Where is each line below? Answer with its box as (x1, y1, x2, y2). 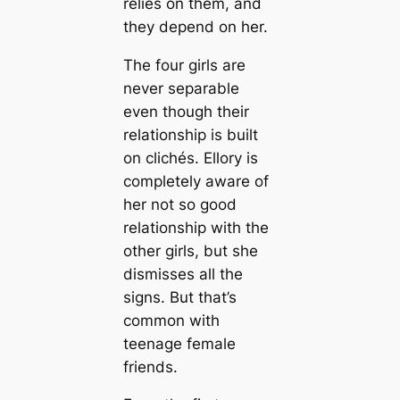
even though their (122, 102, 249, 121)
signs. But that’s (122, 287, 237, 306)
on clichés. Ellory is (122, 148, 258, 167)
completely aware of (122, 171, 269, 190)
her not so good (122, 195, 237, 213)
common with (122, 311, 220, 329)
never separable (122, 79, 239, 97)
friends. (122, 357, 178, 376)
